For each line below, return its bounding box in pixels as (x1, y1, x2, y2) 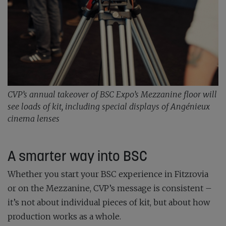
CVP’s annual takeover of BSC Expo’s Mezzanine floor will (8, 89, 217, 100)
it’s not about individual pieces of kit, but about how (8, 197, 210, 208)
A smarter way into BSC (8, 147, 147, 165)
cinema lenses (8, 114, 60, 124)
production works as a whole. (8, 211, 121, 222)
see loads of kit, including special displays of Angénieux (8, 101, 210, 112)
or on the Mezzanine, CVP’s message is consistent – (8, 183, 212, 194)
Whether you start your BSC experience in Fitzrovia (8, 169, 208, 180)
